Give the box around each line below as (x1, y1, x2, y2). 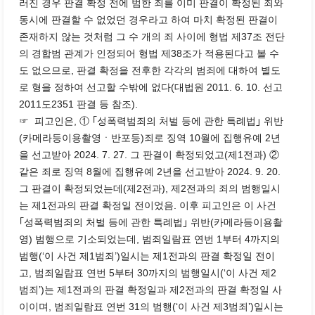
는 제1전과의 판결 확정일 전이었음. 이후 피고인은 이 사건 (18, 200, 276, 211)
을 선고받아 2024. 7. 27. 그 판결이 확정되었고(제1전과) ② (18, 149, 279, 160)
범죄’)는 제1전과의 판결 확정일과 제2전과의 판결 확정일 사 (18, 284, 282, 295)
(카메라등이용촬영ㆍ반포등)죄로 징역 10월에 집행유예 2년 (18, 132, 281, 143)
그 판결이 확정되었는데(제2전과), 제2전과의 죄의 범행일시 (18, 183, 281, 194)
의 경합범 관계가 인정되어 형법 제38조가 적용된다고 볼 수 (18, 48, 279, 59)
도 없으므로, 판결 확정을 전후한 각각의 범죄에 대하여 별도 (18, 65, 281, 76)
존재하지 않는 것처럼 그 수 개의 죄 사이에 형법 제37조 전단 (18, 31, 285, 42)
